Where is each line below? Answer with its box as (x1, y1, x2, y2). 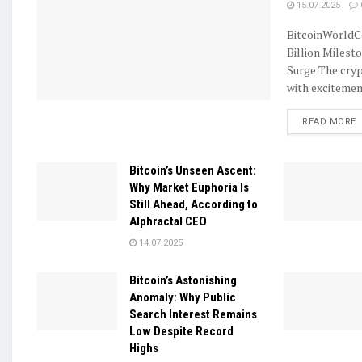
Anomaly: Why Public (129, 290, 236, 305)
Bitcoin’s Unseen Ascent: (129, 163, 256, 179)
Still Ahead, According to (129, 197, 258, 213)
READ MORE (302, 116, 356, 128)
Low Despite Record (129, 324, 234, 339)
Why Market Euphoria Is (129, 180, 249, 196)
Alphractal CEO (129, 214, 207, 229)
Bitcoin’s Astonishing (129, 273, 237, 288)
